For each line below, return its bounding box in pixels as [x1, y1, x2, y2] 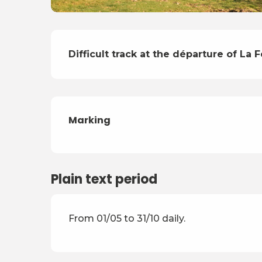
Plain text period [51, 170, 158, 189]
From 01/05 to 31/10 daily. [68, 213, 186, 225]
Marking [68, 113, 111, 127]
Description [51, 29, 177, 60]
